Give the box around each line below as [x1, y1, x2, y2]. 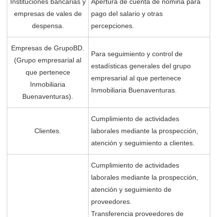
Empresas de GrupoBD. [11, 44, 84, 52]
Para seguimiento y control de [91, 50, 183, 58]
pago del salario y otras [91, 10, 163, 17]
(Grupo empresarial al [14, 56, 81, 64]
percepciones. [91, 22, 134, 30]
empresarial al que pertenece [91, 74, 181, 82]
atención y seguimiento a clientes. [91, 139, 195, 147]
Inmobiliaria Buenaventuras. [91, 86, 177, 94]
